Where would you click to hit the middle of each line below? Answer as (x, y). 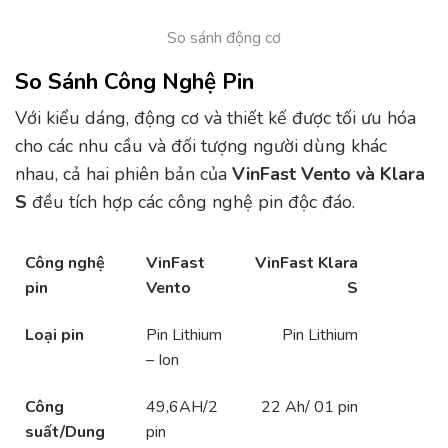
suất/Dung (65, 431)
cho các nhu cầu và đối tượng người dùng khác (201, 146)
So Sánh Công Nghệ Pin (134, 82)
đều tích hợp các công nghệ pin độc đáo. (191, 202)
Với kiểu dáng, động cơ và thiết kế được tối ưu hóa (215, 118)
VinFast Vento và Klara (328, 174)
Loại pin (54, 334)
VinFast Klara (306, 262)
